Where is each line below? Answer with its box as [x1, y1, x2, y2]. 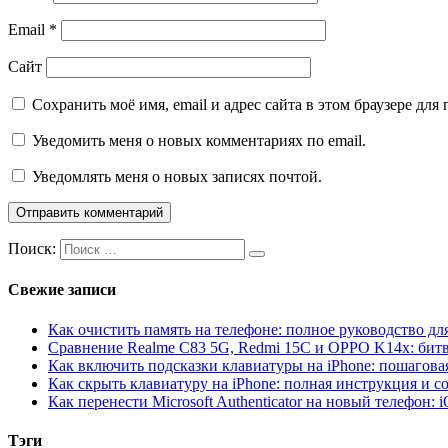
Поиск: [8, 240, 56, 258]
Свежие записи [8, 281, 116, 299]
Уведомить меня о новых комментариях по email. [32, 132, 366, 150]
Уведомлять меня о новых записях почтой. [32, 168, 322, 186]
